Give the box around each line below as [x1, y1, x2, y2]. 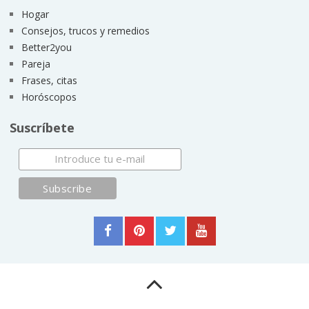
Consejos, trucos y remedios [21, 23, 150, 37]
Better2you [21, 40, 72, 54]
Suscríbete [9, 119, 74, 136]
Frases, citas [21, 73, 77, 87]
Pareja [21, 57, 50, 70]
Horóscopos [21, 90, 77, 103]
